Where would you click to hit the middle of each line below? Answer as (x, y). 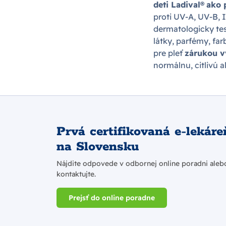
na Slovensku (98, 147)
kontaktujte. (76, 174)
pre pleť (169, 53)
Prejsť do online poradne (112, 197)
